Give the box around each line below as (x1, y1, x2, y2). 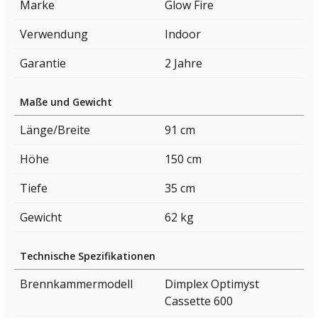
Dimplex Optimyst (165, 276, 259, 292)
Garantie (20, 55, 66, 72)
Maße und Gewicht (20, 95, 112, 109)
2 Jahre (165, 55, 202, 72)
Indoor (165, 26, 201, 43)
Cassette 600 (165, 293, 233, 309)
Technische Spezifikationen (20, 249, 155, 263)
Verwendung (20, 26, 88, 43)
